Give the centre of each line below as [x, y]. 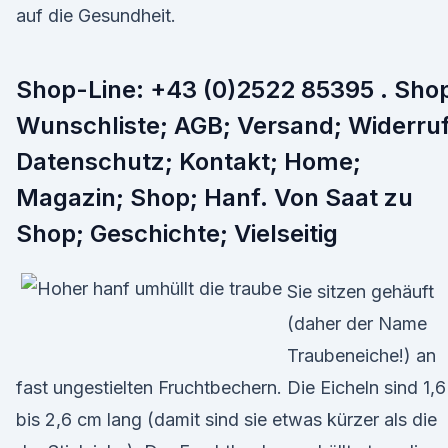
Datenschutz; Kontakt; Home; [188, 161]
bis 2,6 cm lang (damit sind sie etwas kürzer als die [226, 419]
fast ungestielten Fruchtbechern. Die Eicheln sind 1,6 [231, 387]
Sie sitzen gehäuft [360, 291]
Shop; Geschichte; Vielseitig [177, 233]
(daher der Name [357, 323]
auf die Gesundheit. [96, 15]
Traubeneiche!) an [361, 355]
